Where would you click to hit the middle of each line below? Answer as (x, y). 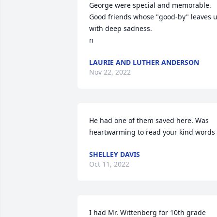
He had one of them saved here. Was (149, 120)
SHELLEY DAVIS (115, 154)
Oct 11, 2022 (109, 164)
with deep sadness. (122, 28)
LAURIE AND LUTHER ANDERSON (144, 62)
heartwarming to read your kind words (152, 132)
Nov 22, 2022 (110, 72)
